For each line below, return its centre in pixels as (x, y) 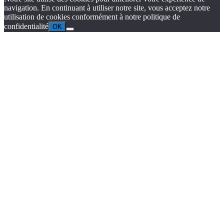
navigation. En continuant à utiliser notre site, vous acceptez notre (107, 7)
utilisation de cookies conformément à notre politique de (92, 16)
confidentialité (26, 26)
